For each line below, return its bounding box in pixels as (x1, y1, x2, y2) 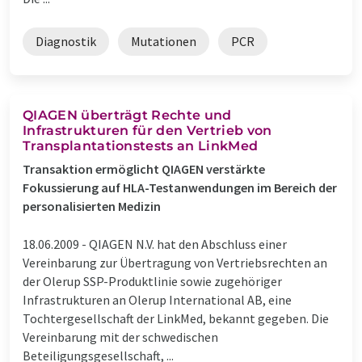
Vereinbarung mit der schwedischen (23, 328, 218, 345)
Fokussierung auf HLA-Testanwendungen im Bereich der (23, 179, 337, 196)
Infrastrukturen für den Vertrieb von (23, 122, 272, 138)
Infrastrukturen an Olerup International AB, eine (23, 291, 292, 308)
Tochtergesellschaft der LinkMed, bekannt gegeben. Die (23, 309, 329, 326)
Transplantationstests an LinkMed (23, 137, 259, 154)
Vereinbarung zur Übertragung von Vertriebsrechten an (23, 254, 327, 271)
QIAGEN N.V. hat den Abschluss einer (89, 235, 287, 252)
